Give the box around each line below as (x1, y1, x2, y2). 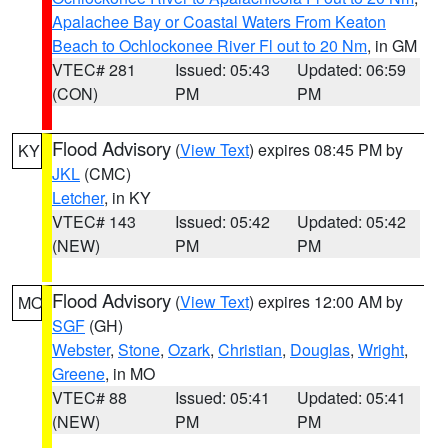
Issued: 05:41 (174, 386, 270, 409)
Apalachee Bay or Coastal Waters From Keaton (52, 10, 386, 33)
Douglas (290, 338, 350, 361)
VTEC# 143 (52, 210, 136, 233)
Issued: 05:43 (174, 58, 270, 81)
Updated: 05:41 (297, 386, 407, 409)
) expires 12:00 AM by (249, 290, 403, 313)
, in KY (104, 186, 151, 209)
